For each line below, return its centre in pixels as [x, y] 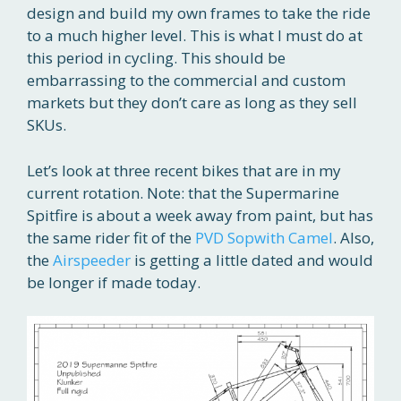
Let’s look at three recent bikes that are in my [184, 170]
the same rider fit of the [111, 237]
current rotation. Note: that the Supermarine [183, 192]
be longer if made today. [114, 282]
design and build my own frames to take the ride [199, 13]
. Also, [354, 237]
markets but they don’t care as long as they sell [192, 103]
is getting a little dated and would [252, 260]
